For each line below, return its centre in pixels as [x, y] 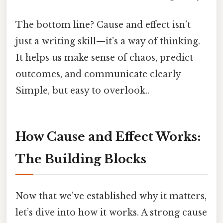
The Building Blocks [81, 159]
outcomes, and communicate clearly [98, 74]
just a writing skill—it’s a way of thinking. [108, 41]
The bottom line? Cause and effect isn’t [103, 25]
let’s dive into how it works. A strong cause [111, 212]
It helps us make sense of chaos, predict [104, 57]
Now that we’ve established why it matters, [111, 196]
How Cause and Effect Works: [108, 136]
